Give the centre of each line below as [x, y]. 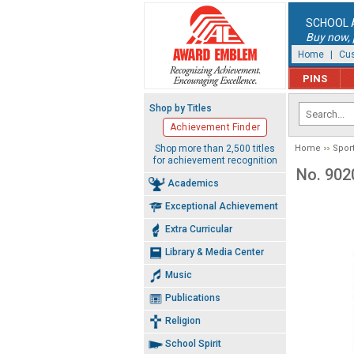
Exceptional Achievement [222, 206]
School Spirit [193, 343]
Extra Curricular [199, 229]
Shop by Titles [181, 108]
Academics [193, 183]
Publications [193, 298]
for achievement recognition [215, 160]
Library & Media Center [215, 252]
